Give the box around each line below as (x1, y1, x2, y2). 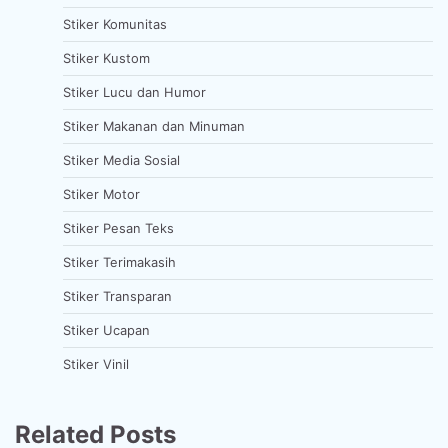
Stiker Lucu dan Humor (63, 83, 206, 100)
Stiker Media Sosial (63, 151, 180, 168)
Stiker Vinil (63, 355, 129, 372)
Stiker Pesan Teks (63, 219, 174, 236)
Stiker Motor (63, 185, 140, 202)
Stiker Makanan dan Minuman (63, 117, 245, 134)
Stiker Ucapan (63, 321, 150, 338)
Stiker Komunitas (63, 15, 167, 32)
